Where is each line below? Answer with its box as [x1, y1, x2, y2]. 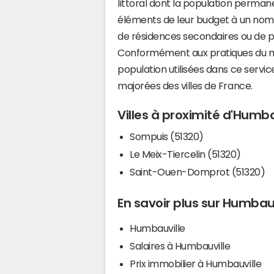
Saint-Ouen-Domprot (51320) [130, 166, 265, 177]
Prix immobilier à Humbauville [130, 258, 262, 268]
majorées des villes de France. [117, 80, 253, 91]
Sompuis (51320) [130, 131, 204, 141]
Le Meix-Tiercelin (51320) [130, 149, 241, 159]
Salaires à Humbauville [130, 240, 231, 251]
